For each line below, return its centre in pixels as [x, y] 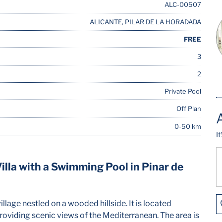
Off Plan [189, 109]
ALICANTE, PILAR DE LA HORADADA [146, 22]
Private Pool [183, 91]
